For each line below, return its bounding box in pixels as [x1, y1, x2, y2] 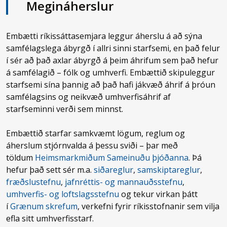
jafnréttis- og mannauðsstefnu [65, 176, 183, 187]
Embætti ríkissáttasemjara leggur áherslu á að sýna [6, 30, 203, 42]
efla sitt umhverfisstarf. [6, 213, 94, 224]
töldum [6, 152, 35, 163]
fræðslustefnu [6, 176, 61, 187]
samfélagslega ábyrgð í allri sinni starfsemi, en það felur [6, 43, 220, 54]
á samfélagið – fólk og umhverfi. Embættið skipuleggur [6, 67, 215, 78]
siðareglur [94, 164, 134, 175]
